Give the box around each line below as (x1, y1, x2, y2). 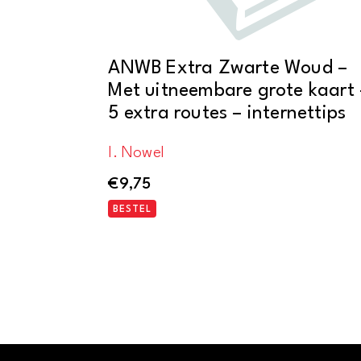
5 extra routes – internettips (108, 103, 346, 123)
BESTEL (113, 205, 152, 215)
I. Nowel (108, 144, 164, 161)
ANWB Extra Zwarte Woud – (108, 58, 348, 78)
